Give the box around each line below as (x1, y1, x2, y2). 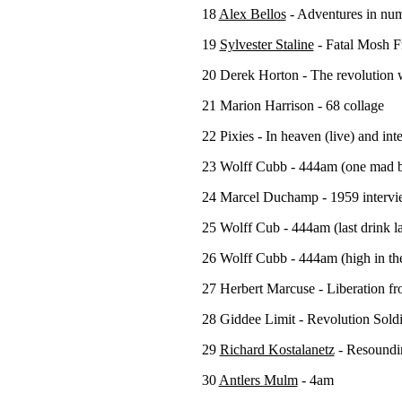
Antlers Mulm (218, 372, 298, 388)
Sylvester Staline (219, 37, 314, 52)
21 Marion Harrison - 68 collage (201, 98, 384, 113)
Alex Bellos (218, 6, 286, 22)
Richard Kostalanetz (219, 342, 335, 357)
